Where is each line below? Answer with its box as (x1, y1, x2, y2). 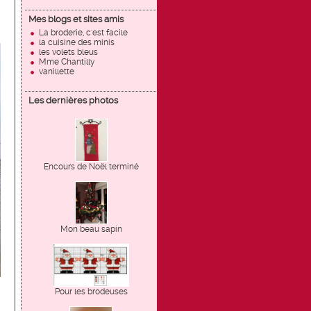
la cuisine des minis (39, 37, 115, 47)
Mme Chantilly (39, 57, 95, 67)
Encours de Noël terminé (43, 162, 139, 171)
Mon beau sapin (60, 224, 122, 234)
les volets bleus (39, 47, 98, 57)
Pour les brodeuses (54, 287, 128, 296)
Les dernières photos (28, 95, 118, 106)
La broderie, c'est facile (39, 28, 128, 37)
